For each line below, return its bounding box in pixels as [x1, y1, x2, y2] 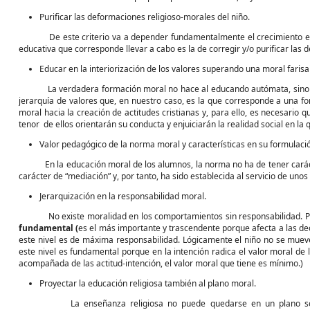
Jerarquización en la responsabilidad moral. [39, 190, 206, 202]
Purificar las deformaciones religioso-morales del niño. [39, 11, 250, 23]
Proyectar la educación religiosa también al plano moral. [39, 277, 256, 289]
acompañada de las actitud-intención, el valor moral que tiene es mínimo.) [19, 257, 303, 269]
